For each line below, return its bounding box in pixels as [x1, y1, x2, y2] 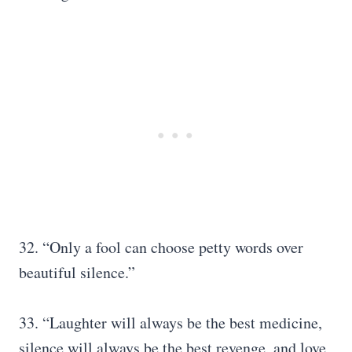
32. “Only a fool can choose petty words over [19, 236, 303, 258]
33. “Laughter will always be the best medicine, [19, 312, 322, 333]
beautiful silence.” [19, 262, 135, 283]
